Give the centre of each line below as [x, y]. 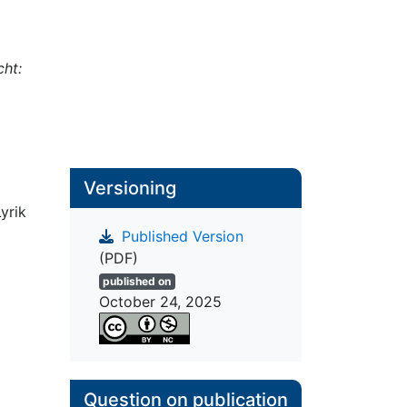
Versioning [129, 188]
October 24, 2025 [160, 302]
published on [137, 282]
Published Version [180, 237]
